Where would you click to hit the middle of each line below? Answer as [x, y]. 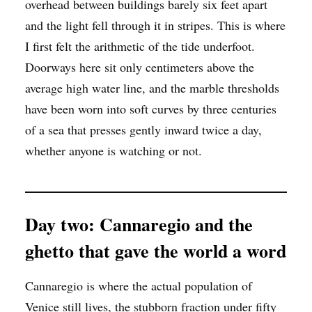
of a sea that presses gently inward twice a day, [143, 130]
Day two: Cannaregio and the [139, 224]
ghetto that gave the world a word [156, 251]
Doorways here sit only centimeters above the [140, 67]
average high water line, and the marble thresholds [152, 88]
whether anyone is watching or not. [114, 150]
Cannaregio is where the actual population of [139, 286]
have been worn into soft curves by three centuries [151, 109]
